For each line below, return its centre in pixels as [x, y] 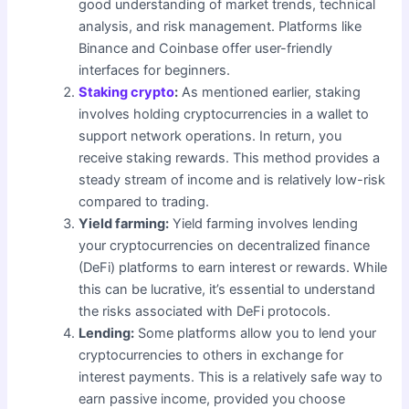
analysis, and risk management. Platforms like [220, 26]
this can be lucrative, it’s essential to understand [227, 289]
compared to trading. [144, 201]
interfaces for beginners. [155, 70]
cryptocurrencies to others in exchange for [211, 355]
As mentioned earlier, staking [270, 92]
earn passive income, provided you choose [212, 399]
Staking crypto [127, 92]
